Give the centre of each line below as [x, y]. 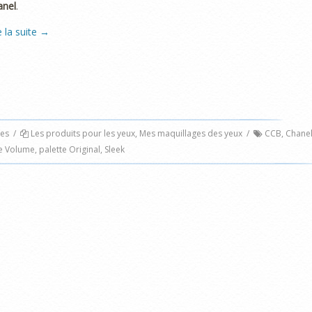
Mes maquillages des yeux [191, 134]
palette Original [70, 150]
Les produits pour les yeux [83, 134]
